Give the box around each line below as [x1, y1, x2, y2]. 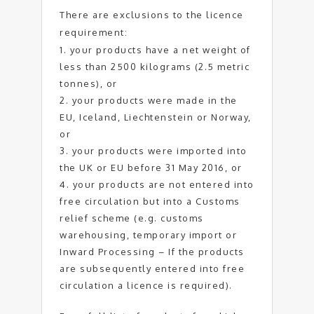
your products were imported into [71, 145, 247, 156]
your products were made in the [71, 95, 238, 106]
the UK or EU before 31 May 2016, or [60, 162, 243, 173]
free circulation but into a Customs [60, 196, 240, 207]
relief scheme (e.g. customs [60, 212, 204, 224]
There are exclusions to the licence [60, 9, 244, 20]
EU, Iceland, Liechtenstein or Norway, [60, 111, 252, 123]
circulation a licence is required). [60, 280, 233, 291]
